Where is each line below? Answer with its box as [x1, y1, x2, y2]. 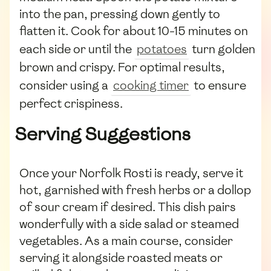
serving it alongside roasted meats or [19, 250, 223, 266]
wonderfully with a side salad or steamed [19, 216, 239, 232]
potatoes [137, 41, 187, 57]
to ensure [191, 77, 246, 93]
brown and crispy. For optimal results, [19, 59, 225, 75]
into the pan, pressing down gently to [19, 5, 220, 22]
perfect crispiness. [19, 95, 123, 111]
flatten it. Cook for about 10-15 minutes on [19, 22, 248, 39]
